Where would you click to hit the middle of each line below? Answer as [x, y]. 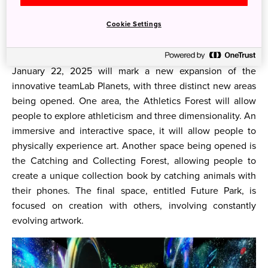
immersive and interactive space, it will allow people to [134, 131]
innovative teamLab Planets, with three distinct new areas [134, 86]
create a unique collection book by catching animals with [134, 176]
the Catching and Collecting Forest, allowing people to [134, 161]
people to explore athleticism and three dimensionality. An [134, 116]
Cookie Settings [134, 25]
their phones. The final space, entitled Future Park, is [134, 191]
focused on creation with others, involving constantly [134, 206]
